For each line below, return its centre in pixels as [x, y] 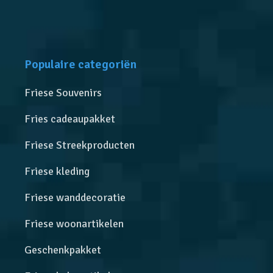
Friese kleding [57, 171]
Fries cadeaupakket [70, 119]
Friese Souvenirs [63, 92]
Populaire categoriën [81, 64]
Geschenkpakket [63, 250]
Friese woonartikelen [74, 223]
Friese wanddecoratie [75, 197]
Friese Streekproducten [80, 145]
